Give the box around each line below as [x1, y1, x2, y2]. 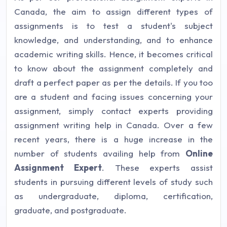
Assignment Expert [14, 162, 102, 173]
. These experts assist [101, 162, 213, 173]
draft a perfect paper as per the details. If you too [14, 77, 213, 88]
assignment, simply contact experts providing [14, 105, 213, 116]
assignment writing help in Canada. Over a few [14, 120, 213, 130]
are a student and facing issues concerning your [14, 91, 213, 102]
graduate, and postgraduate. [14, 205, 127, 215]
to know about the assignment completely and [14, 63, 213, 73]
